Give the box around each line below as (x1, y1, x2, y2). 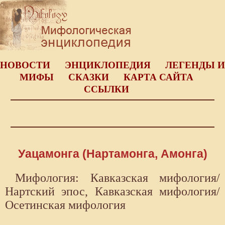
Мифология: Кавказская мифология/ (15, 171, 220, 185)
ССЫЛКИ (83, 84, 129, 94)
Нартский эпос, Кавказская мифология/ (5, 185, 220, 198)
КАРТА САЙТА (123, 72, 193, 82)
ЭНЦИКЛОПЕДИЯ (65, 60, 151, 70)
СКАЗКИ (68, 72, 109, 82)
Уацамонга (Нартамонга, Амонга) (18, 147, 207, 161)
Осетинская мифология (5, 198, 126, 212)
